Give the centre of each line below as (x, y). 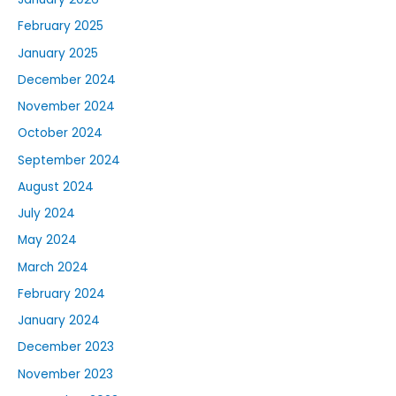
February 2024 (61, 293)
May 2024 (47, 240)
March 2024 (53, 267)
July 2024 (46, 214)
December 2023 (66, 347)
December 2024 (67, 80)
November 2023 (65, 374)
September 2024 (69, 160)
